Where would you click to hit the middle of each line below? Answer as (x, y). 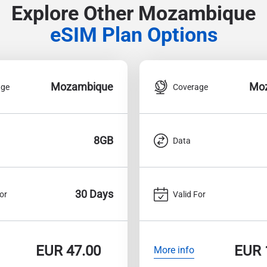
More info (174, 250)
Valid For (189, 194)
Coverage (190, 87)
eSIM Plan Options (133, 35)
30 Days (94, 194)
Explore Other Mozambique (133, 13)
